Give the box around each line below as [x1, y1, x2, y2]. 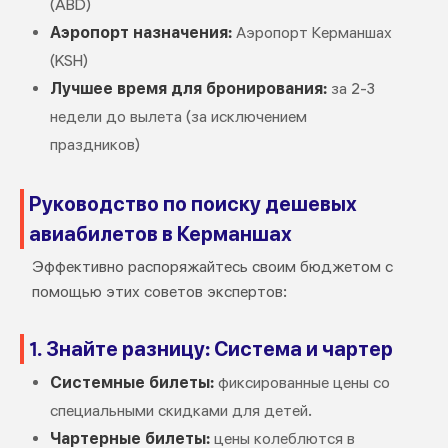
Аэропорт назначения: [49, 23, 232, 43]
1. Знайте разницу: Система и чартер [28, 337, 393, 362]
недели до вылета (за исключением [49, 107, 307, 127]
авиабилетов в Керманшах [28, 222, 292, 247]
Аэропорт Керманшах [231, 23, 392, 43]
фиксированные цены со [213, 373, 390, 393]
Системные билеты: [49, 373, 214, 393]
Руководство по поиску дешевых [28, 192, 357, 217]
